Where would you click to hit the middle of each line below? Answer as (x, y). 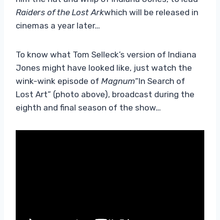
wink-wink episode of (58, 81)
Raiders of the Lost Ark (60, 12)
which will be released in (151, 12)
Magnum (118, 81)
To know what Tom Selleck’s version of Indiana (106, 54)
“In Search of (160, 81)
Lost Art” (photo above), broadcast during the (105, 94)
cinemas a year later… (58, 25)
